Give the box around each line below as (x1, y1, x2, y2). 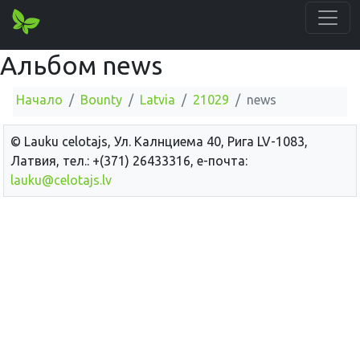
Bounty (80, 92, 122, 107)
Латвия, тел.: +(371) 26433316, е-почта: (10, 153, 247, 168)
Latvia (140, 92, 175, 107)
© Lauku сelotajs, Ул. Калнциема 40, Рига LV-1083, (10, 133, 308, 149)
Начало (16, 92, 63, 107)
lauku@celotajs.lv (10, 172, 112, 187)
